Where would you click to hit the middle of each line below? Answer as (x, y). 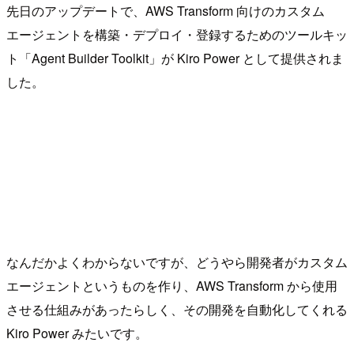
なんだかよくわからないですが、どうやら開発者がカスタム (177, 262)
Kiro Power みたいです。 (77, 333)
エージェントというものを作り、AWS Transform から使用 (172, 285)
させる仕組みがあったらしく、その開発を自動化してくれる (177, 309)
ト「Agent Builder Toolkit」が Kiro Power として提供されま (175, 58)
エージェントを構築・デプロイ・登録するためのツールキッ (177, 34)
